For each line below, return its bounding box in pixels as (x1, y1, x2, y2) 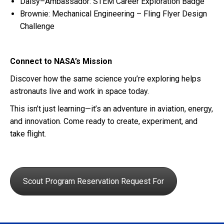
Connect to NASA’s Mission (10, 56, 112, 66)
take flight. (10, 129, 46, 139)
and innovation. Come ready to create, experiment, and (10, 116, 197, 126)
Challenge (20, 21, 54, 31)
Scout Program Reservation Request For (23, 176, 164, 186)
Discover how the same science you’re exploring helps (10, 74, 201, 84)
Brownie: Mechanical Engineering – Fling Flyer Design (20, 9, 207, 19)
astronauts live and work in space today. (10, 86, 149, 96)
